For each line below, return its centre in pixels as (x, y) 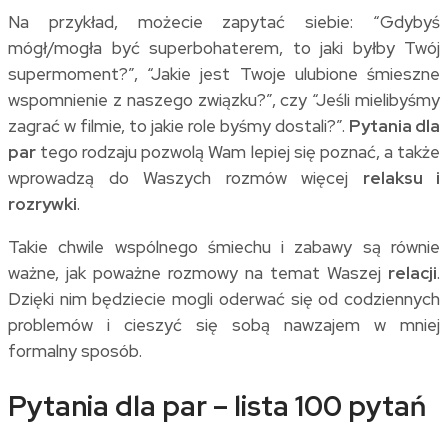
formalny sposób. (75, 350)
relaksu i (401, 177)
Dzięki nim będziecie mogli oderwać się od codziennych (224, 298)
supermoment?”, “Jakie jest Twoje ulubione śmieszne (224, 73)
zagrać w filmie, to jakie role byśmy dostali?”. (178, 125)
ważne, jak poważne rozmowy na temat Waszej (198, 272)
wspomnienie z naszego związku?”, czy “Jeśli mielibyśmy (224, 99)
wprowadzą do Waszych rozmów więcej (185, 177)
